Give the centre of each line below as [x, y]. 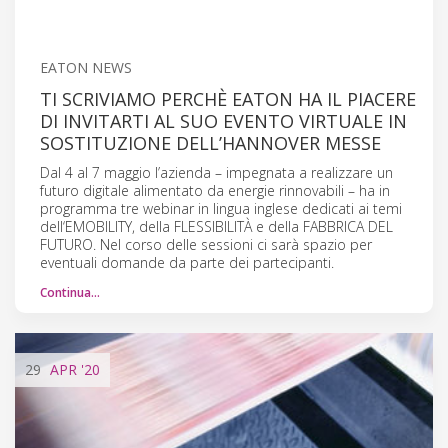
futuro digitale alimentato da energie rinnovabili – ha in [215, 190]
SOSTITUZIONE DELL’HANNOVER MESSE [210, 142]
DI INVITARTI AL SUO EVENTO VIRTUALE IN [223, 120]
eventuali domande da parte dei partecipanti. [187, 262]
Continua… [70, 292]
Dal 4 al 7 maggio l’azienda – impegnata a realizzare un [216, 172]
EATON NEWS [86, 67]
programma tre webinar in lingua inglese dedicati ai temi [221, 208]
